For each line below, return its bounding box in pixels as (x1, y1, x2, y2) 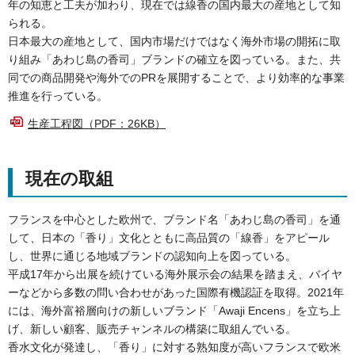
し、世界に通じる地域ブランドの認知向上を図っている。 (8, 250, 296, 263)
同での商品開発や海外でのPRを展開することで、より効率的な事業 (8, 71, 345, 85)
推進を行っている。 (8, 90, 108, 103)
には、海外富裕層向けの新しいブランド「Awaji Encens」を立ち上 (8, 304, 341, 318)
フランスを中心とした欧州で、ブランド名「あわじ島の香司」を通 (8, 213, 341, 227)
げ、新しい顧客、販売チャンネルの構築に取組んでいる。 (8, 323, 296, 336)
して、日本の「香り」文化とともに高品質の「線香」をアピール (8, 231, 330, 245)
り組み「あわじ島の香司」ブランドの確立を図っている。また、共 (8, 53, 341, 67)
